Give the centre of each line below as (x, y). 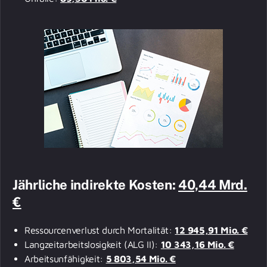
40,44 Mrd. (213, 184)
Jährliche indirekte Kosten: (96, 184)
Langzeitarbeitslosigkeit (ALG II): (93, 244)
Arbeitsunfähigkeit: (65, 258)
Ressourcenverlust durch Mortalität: (100, 230)
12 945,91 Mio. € (211, 230)
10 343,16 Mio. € (197, 244)
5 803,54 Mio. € (141, 258)
